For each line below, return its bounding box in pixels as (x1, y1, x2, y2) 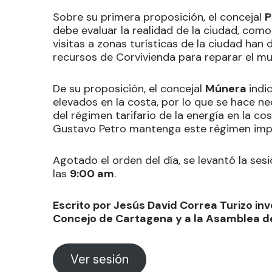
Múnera (205, 81, 249, 96)
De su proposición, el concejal (53, 81, 205, 96)
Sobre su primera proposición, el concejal (53, 9, 265, 24)
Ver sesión (70, 251, 129, 268)
